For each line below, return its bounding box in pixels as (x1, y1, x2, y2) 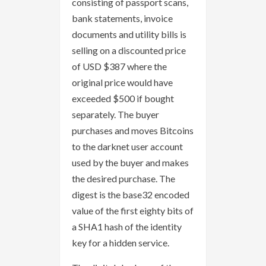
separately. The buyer (72, 108, 159, 120)
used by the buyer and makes (72, 156, 189, 168)
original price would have (72, 76, 173, 88)
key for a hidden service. (72, 236, 169, 248)
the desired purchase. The (72, 172, 175, 184)
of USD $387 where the (72, 60, 167, 72)
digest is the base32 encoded (72, 188, 189, 200)
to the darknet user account (72, 140, 183, 152)
